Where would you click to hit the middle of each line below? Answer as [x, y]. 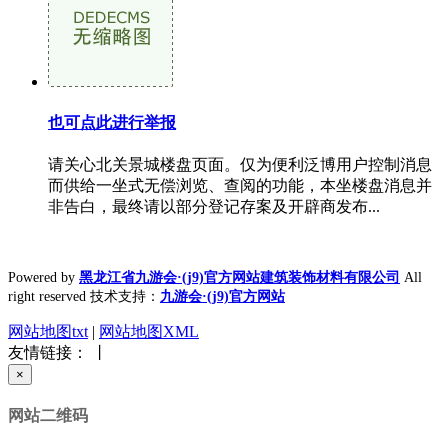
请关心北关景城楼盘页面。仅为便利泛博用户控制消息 [240, 164]
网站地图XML [149, 331]
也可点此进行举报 [112, 122]
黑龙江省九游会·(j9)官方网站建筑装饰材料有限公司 [239, 277]
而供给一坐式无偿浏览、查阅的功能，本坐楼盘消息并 [240, 185]
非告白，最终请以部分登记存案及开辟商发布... [214, 206]
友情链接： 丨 [58, 352]
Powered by [43, 277]
